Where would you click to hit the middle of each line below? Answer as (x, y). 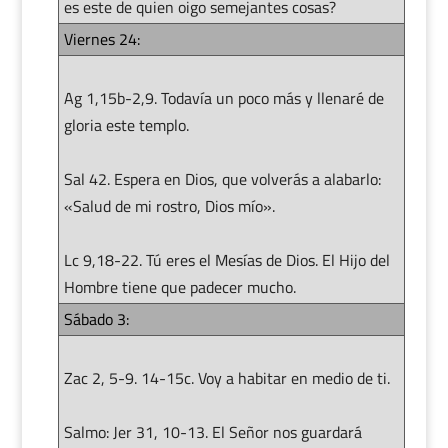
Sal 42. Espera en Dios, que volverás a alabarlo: (222, 178)
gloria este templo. (126, 124)
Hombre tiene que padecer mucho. (179, 286)
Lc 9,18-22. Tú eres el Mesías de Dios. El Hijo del (226, 259)
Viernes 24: (101, 38)
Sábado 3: (96, 318)
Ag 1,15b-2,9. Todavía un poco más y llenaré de (223, 97)
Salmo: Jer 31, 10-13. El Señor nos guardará (212, 431)
